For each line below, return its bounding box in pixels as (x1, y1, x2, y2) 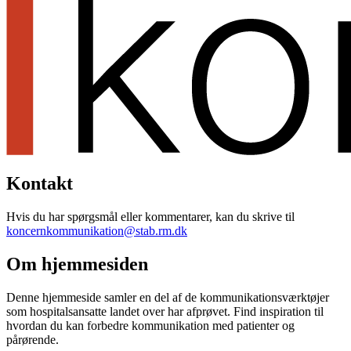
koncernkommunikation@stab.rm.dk (6, 224, 187, 238)
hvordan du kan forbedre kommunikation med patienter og (6, 319, 295, 333)
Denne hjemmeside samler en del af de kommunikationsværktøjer (6, 291, 329, 305)
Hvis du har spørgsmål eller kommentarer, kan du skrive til (6, 210, 295, 224)
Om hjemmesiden (6, 254, 148, 275)
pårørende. (6, 333, 59, 347)
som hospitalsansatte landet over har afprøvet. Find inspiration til (6, 305, 324, 319)
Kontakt (6, 173, 73, 194)
